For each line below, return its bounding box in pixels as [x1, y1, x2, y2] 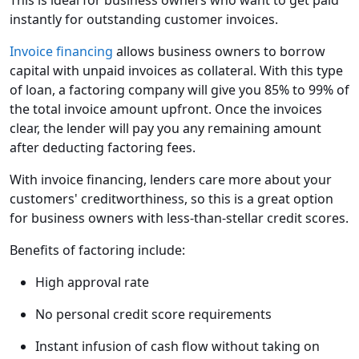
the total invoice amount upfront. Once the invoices [10, 100, 322, 119]
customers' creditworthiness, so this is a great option [10, 190, 333, 208]
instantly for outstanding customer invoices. [10, 10, 278, 29]
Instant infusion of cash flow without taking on [35, 337, 320, 356]
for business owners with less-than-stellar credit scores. [10, 209, 349, 228]
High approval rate [35, 273, 149, 292]
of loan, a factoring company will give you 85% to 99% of [10, 81, 349, 99]
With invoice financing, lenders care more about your [10, 171, 332, 189]
